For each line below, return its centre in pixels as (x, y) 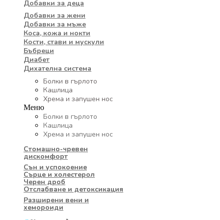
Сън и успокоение (55, 167)
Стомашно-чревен (56, 149)
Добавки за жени (55, 15)
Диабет (37, 59)
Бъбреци (39, 51)
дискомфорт (46, 156)
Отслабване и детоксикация (73, 189)
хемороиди (43, 207)
